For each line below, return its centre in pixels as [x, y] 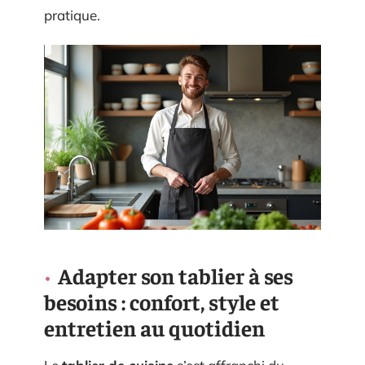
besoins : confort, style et [162, 301]
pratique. [72, 15]
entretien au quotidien [154, 327]
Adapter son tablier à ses [176, 275]
